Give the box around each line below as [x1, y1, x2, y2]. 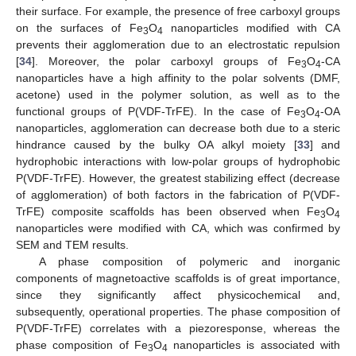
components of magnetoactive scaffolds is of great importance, [16, 271, 340, 284]
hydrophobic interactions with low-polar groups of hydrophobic [16, 154, 340, 168]
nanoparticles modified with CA [162, 21, 340, 34]
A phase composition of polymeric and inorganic [38, 254, 340, 268]
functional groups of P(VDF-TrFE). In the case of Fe [16, 104, 300, 118]
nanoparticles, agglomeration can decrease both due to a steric [16, 121, 340, 134]
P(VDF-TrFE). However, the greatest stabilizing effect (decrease [16, 171, 340, 184]
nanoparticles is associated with [167, 338, 341, 351]
